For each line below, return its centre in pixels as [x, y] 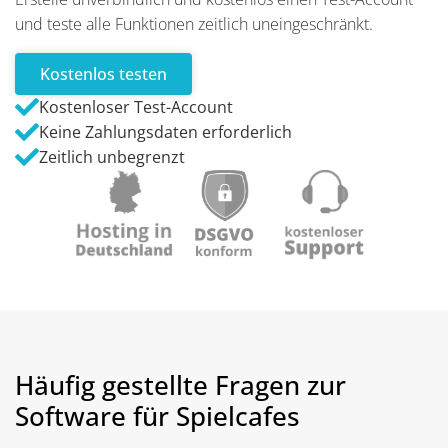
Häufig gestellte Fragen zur [180, 384]
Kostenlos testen [103, 73]
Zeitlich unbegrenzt [112, 156]
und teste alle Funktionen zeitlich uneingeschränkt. [194, 23]
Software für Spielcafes [157, 415]
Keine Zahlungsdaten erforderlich [165, 131]
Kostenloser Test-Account [136, 106]
